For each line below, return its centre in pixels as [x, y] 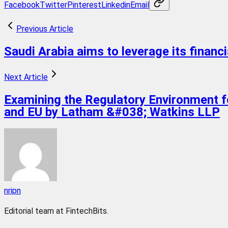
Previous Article [45, 28]
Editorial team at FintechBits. [56, 211]
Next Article [26, 77]
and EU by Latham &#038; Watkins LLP [112, 112]
